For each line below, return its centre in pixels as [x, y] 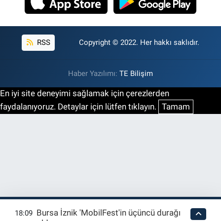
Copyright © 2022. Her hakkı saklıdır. [139, 43]
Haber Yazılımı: [94, 73]
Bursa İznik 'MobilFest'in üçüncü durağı [109, 212]
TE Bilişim [136, 73]
